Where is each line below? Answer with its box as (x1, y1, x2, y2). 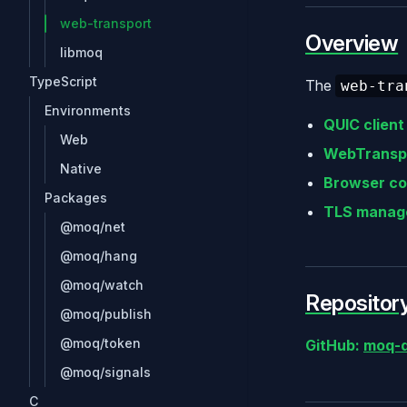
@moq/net (60, 219, 125, 234)
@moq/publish (60, 306, 152, 322)
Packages (45, 190, 107, 205)
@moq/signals (60, 364, 151, 380)
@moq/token (60, 335, 141, 351)
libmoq (60, 45, 103, 60)
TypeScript (29, 74, 97, 89)
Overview (305, 29, 399, 56)
